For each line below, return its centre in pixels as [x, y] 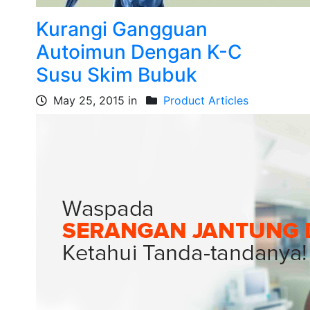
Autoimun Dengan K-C [139, 52]
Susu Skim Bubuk [117, 75]
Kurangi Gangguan [122, 29]
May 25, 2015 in [95, 100]
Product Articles [206, 100]
